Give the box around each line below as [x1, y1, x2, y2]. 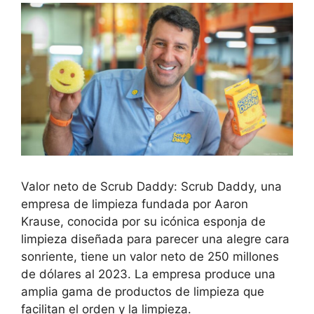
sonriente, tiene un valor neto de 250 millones [21, 250, 279, 264]
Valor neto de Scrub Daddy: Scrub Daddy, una [21, 179, 282, 194]
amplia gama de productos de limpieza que [21, 285, 264, 299]
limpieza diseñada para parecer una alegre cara [21, 232, 289, 247]
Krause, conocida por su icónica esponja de [21, 214, 266, 229]
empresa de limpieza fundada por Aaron [21, 197, 248, 212]
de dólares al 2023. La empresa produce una [21, 267, 275, 282]
